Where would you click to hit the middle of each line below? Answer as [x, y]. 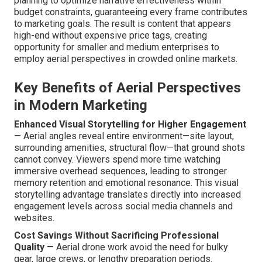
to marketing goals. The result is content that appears [123, 24]
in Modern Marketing [81, 106]
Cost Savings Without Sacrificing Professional [116, 236]
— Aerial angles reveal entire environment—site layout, [124, 136]
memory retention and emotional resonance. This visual [126, 183]
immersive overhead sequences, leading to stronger [120, 171]
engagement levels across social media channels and [123, 206]
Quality [29, 247]
